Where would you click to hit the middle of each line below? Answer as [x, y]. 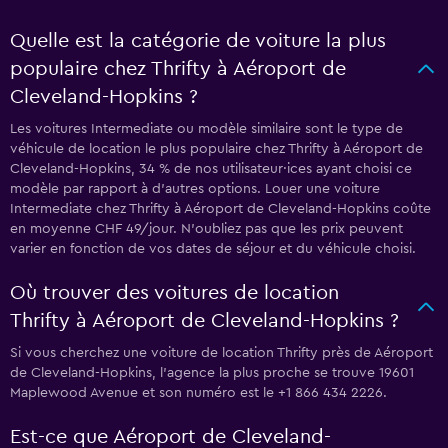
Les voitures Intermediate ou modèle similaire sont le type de [206, 129]
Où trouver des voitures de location [174, 293]
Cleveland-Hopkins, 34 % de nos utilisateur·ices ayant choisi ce [211, 169]
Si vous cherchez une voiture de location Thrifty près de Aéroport [221, 353]
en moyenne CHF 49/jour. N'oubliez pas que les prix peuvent [206, 229]
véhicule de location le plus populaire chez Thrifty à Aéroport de [216, 149]
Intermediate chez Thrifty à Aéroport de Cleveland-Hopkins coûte [220, 209]
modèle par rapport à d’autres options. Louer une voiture [195, 189]
